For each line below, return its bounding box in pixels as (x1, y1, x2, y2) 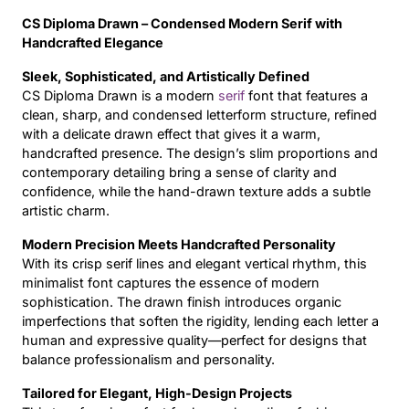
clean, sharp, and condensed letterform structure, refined (22, 107, 377, 123)
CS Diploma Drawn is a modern (22, 88, 218, 104)
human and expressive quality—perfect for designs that (22, 332, 367, 349)
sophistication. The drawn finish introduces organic (22, 294, 341, 310)
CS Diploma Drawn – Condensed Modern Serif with (22, 16, 342, 32)
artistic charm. (22, 203, 110, 219)
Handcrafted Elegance (22, 35, 163, 51)
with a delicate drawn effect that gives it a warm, (22, 126, 320, 142)
